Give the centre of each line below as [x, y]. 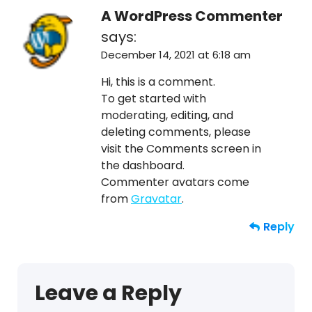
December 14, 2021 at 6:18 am [176, 54]
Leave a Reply [108, 293]
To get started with [154, 98]
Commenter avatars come [175, 182]
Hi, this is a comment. [158, 81]
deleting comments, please [176, 132]
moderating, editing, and [167, 115]
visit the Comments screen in [181, 148]
